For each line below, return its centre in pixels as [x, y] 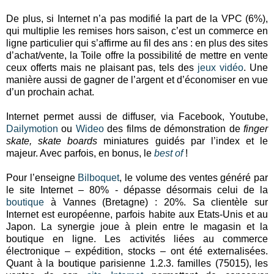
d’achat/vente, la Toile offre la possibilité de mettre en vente [137, 55]
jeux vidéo [221, 67]
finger [256, 128]
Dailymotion [32, 128]
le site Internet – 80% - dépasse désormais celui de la [137, 190]
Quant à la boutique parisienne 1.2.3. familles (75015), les [137, 263]
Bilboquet [99, 177]
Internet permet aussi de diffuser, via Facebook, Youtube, [137, 116]
